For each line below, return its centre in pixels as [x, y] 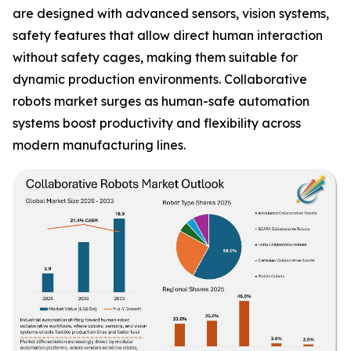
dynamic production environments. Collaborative [160, 79]
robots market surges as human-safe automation [161, 101]
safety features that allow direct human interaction [168, 35]
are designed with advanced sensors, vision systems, [171, 13]
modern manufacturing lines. [99, 145]
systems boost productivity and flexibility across [157, 123]
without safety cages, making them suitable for [155, 57]
